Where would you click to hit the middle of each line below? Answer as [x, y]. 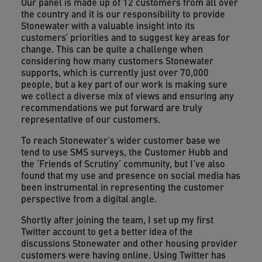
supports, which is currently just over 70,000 [115, 72]
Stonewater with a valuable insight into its [108, 25]
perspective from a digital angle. [89, 199]
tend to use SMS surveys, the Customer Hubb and [124, 152]
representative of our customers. [90, 119]
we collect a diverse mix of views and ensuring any [127, 96]
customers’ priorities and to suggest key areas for [125, 37]
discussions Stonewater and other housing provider [129, 243]
